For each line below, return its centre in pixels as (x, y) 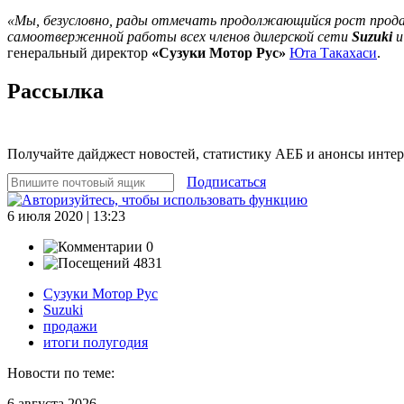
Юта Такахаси (333, 52)
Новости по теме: (61, 372)
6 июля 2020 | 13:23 (66, 216)
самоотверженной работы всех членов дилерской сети (179, 36)
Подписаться (226, 181)
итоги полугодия (96, 342)
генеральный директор (79, 52)
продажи (70, 326)
